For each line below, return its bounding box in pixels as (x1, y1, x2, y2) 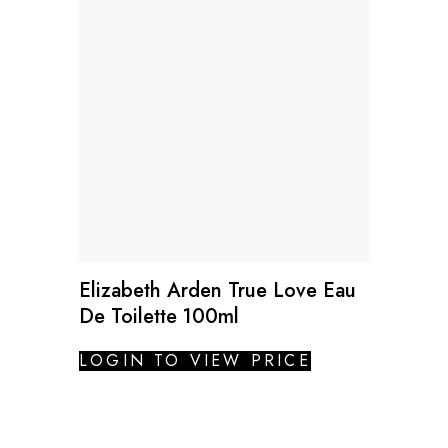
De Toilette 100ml (79, 301, 239, 331)
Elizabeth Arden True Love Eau (79, 275, 356, 305)
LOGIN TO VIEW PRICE (79, 348, 311, 372)
